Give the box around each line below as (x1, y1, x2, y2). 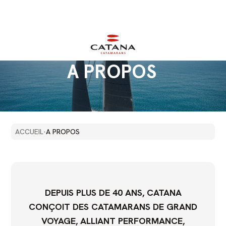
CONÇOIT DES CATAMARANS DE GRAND (29, 201, 197, 213)
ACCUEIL (15, 127, 44, 136)
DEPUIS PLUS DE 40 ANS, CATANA (44, 187, 182, 199)
